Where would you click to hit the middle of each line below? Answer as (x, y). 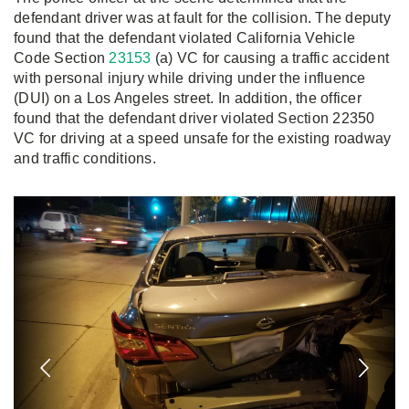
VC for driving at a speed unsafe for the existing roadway (203, 138)
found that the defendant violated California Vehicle (184, 38)
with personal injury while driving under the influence (190, 78)
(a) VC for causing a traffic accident (272, 58)
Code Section (62, 58)
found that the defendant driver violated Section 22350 (194, 118)
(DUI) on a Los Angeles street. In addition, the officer (188, 98)
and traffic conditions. (85, 158)
